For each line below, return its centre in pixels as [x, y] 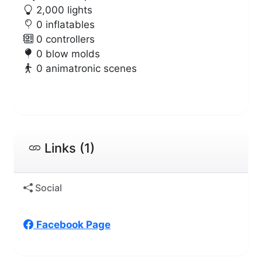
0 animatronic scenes [85, 68]
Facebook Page [73, 224]
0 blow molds [67, 54]
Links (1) [68, 148]
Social [47, 187]
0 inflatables [64, 24]
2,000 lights [63, 10]
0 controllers [64, 39]
